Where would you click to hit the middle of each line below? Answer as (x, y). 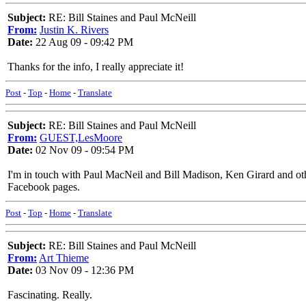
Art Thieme (64, 258)
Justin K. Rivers (74, 30)
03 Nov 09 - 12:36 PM (83, 270)
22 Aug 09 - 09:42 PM (83, 42)
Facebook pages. (44, 187)
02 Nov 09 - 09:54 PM (83, 150)
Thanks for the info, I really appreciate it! (96, 67)
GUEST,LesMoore (81, 138)
